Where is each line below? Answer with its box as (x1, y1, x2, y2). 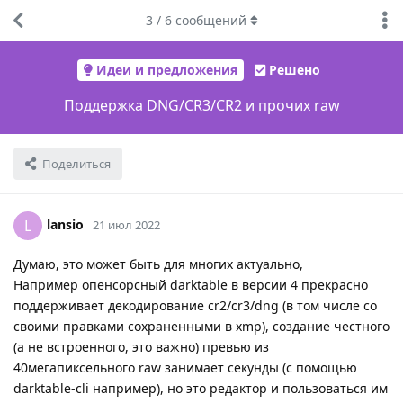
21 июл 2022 (93, 216, 160, 233)
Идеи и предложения (95, 61, 237, 79)
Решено (268, 61, 320, 79)
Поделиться (42, 155, 111, 172)
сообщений (171, 12, 246, 29)
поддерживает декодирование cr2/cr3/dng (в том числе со (13, 296, 377, 314)
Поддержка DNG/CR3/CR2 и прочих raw (63, 94, 340, 115)
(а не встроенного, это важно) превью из (13, 337, 269, 355)
